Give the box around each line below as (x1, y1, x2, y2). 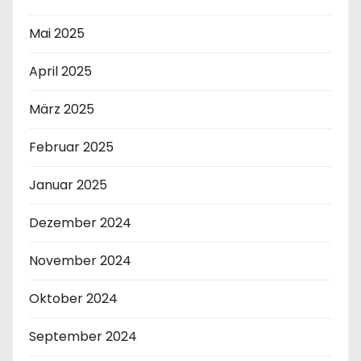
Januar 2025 (29, 176, 107, 195)
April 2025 (29, 62, 92, 81)
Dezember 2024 (29, 214, 131, 233)
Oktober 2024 (29, 289, 118, 309)
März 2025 (29, 100, 94, 119)
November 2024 (29, 251, 131, 271)
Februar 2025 (29, 138, 114, 157)
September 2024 (29, 327, 137, 346)
